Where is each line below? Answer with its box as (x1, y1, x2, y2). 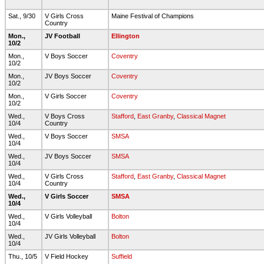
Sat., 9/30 (8, 12, 37, 19)
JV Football (45, 32, 82, 39)
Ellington (111, 32, 140, 39)
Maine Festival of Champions (111, 12, 196, 19)
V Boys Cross (45, 113, 85, 120)
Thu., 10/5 (8, 253, 39, 260)
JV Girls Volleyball (45, 233, 97, 240)
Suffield (111, 253, 132, 260)
